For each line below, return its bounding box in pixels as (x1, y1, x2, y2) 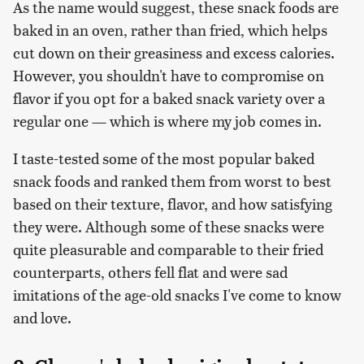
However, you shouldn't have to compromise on (13, 64, 324, 85)
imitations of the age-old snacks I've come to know (13, 284, 341, 305)
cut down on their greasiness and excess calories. (13, 41, 335, 63)
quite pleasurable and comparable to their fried (13, 238, 323, 259)
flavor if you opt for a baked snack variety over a (13, 87, 325, 108)
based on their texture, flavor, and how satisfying (13, 193, 332, 214)
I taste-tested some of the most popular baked (13, 147, 314, 168)
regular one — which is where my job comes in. (13, 110, 322, 131)
